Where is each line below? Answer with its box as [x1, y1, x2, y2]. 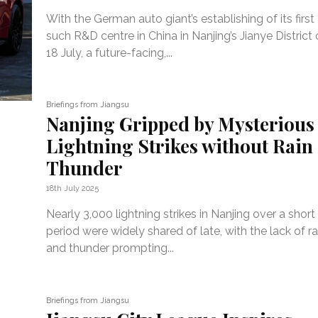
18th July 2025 [46, 184, 99, 194]
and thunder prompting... [46, 241, 175, 256]
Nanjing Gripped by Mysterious [46, 111, 315, 137]
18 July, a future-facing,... [46, 45, 173, 60]
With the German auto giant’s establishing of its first [46, 11, 315, 26]
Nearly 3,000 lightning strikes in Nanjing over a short [46, 207, 316, 221]
